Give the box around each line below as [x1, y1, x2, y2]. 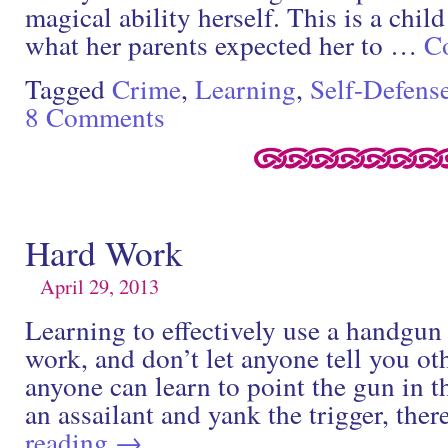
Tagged [25, 69, 105, 107]
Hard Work [25, 228, 183, 276]
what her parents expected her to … [25, 25, 424, 63]
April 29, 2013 [40, 271, 159, 300]
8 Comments [25, 97, 165, 135]
